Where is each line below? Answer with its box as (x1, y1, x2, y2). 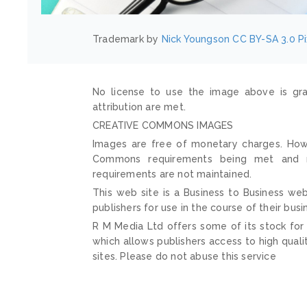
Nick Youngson (161, 33, 230, 45)
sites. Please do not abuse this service (93, 250, 276, 262)
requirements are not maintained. (93, 168, 252, 180)
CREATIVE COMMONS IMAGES (93, 119, 234, 131)
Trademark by (93, 33, 162, 45)
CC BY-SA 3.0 (232, 33, 295, 45)
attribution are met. (93, 101, 186, 112)
